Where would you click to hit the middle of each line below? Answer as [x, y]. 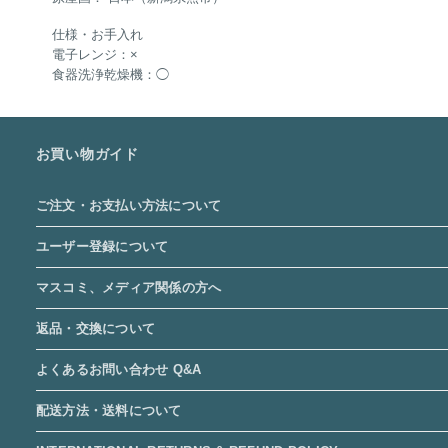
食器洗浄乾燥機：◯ [110, 74]
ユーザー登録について [102, 247]
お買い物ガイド [87, 155]
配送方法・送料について [108, 411]
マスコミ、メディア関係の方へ [128, 288]
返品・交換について [95, 329]
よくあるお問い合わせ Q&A [118, 370]
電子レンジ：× [94, 54]
